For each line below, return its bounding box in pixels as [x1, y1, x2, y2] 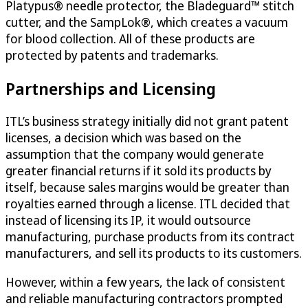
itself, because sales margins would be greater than [5, 179, 289, 196]
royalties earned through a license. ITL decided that [5, 195, 290, 212]
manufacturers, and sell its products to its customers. [5, 245, 302, 262]
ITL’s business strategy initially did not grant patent [5, 113, 289, 130]
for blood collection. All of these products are [5, 30, 255, 47]
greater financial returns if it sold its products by [5, 162, 272, 179]
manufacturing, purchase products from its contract [5, 228, 295, 245]
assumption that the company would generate [5, 146, 264, 163]
